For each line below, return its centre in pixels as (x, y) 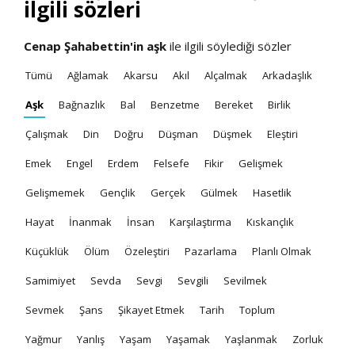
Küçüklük (47, 251)
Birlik (279, 104)
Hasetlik (272, 192)
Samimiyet (50, 280)
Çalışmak (47, 134)
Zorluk (308, 339)
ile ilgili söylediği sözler (229, 46)
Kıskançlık (270, 221)
